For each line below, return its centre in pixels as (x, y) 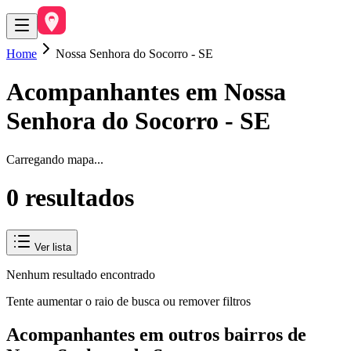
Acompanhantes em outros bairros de (156, 334)
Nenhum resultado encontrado (81, 274)
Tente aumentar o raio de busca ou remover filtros (128, 301)
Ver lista (51, 247)
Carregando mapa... (55, 159)
